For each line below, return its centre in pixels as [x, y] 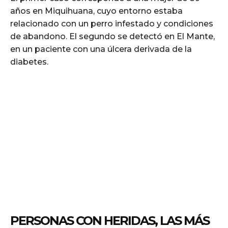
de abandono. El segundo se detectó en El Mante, [112, 36]
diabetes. [29, 62]
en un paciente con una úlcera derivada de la [101, 49]
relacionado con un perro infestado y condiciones [112, 23]
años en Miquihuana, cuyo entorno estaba [96, 11]
